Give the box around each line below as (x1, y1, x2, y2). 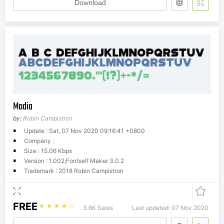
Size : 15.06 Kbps (24, 147, 72, 155)
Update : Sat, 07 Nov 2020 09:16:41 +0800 (24, 127, 145, 135)
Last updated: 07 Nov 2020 (132, 204, 208, 212)
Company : (24, 137, 54, 145)
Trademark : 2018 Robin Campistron (24, 167, 123, 175)
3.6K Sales (83, 204, 113, 212)
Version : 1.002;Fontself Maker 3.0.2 (24, 157, 124, 165)
